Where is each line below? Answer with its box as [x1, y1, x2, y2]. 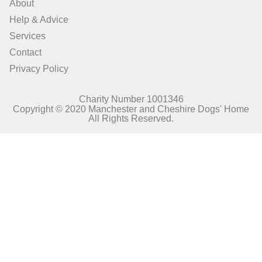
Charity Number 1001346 [78, 94, 184, 104]
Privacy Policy [9, 64, 68, 74]
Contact [9, 47, 42, 58]
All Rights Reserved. [88, 113, 174, 123]
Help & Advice [9, 15, 68, 25]
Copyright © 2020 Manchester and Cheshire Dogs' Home [13, 104, 249, 114]
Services [9, 31, 46, 42]
